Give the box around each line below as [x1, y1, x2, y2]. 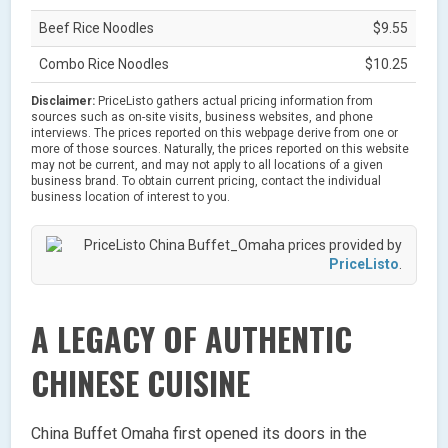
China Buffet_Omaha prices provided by [148, 236, 402, 253]
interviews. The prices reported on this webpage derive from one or [31, 125, 399, 140]
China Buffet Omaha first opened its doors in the [31, 423, 368, 443]
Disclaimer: [31, 93, 96, 108]
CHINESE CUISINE [31, 358, 251, 406]
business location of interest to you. [31, 189, 231, 204]
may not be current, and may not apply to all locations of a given [31, 157, 384, 172]
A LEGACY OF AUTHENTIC [31, 314, 353, 362]
